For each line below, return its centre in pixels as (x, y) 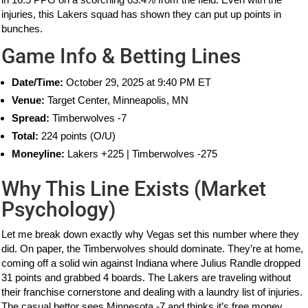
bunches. (22, 28)
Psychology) (59, 209)
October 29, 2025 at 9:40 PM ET (137, 82)
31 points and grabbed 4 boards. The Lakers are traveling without (146, 277)
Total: (25, 135)
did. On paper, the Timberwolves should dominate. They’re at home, (153, 248)
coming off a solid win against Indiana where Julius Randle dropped (151, 263)
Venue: (29, 100)
